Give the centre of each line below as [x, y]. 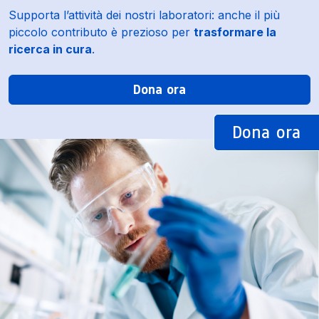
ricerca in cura [50, 49]
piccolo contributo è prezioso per [101, 32]
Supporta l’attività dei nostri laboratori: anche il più [144, 15]
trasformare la [235, 32]
